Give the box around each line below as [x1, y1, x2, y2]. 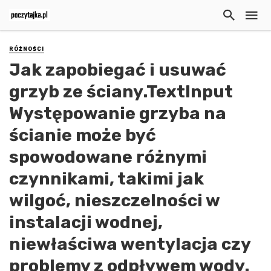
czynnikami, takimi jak [9, 168, 204, 189]
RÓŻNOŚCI [9, 46, 44, 52]
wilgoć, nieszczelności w [9, 190, 220, 211]
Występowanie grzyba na [9, 103, 226, 124]
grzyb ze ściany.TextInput [9, 81, 233, 102]
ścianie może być [9, 125, 156, 146]
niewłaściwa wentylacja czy [9, 233, 250, 255]
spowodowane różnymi [9, 146, 207, 168]
